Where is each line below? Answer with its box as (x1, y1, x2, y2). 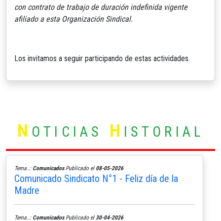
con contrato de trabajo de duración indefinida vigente (14, 2, 187, 12)
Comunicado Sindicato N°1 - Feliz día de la (14, 172, 178, 184)
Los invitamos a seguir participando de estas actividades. (14, 53, 190, 63)
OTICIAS (32, 123, 110, 140)
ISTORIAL (123, 123, 204, 140)
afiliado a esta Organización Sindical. (14, 14, 133, 24)
